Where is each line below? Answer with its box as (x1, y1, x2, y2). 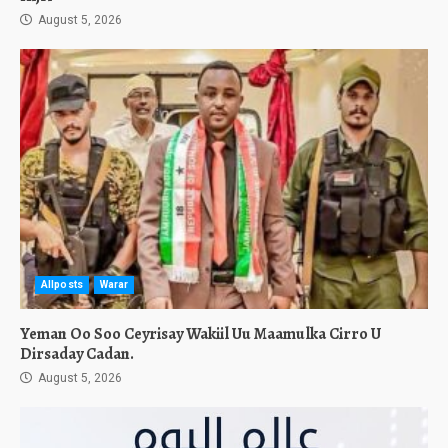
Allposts (41, 279, 83, 291)
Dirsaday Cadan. (20, 343, 134, 366)
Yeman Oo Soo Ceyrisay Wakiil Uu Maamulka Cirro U (20, 323, 381, 346)
